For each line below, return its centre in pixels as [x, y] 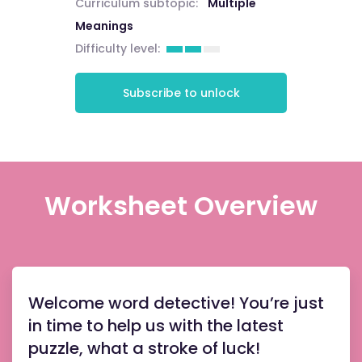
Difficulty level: [117, 48]
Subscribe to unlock [181, 93]
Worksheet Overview [181, 206]
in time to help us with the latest [156, 326]
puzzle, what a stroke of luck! [144, 348]
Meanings [104, 26]
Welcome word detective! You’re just [176, 303]
